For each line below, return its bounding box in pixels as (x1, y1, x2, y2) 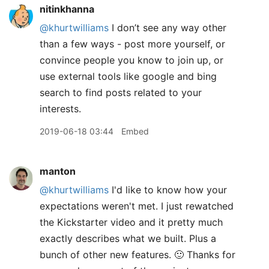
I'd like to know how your (109, 184, 227, 196)
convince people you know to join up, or (40, 54, 223, 66)
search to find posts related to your (40, 86, 202, 98)
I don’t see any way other (109, 22, 226, 34)
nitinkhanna (40, 3, 94, 15)
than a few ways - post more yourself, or (40, 38, 225, 50)
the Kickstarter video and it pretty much (40, 216, 223, 228)
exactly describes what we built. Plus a (40, 232, 216, 244)
